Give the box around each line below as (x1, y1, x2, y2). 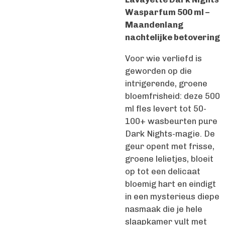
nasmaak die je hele (125, 203, 202, 214)
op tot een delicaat (125, 166, 200, 176)
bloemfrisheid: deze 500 (125, 90, 220, 101)
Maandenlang (125, 20, 183, 30)
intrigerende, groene (125, 78, 207, 88)
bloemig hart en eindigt (125, 178, 216, 189)
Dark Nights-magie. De (125, 128, 215, 139)
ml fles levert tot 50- (125, 103, 206, 114)
